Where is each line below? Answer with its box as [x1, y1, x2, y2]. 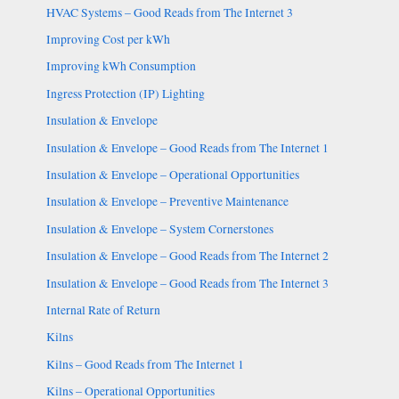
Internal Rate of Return [45, 302, 160, 319]
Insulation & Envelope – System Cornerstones [45, 220, 273, 237]
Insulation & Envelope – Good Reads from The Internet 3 [45, 274, 329, 291]
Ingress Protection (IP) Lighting [45, 85, 205, 102]
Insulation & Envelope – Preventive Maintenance [45, 193, 289, 210]
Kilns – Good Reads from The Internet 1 [45, 355, 244, 372]
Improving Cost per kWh [45, 31, 170, 48]
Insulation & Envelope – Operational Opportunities [45, 167, 299, 183]
